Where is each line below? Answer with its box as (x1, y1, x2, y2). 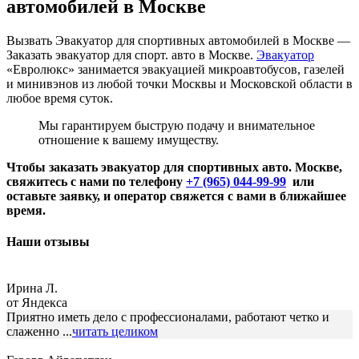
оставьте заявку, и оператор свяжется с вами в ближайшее (6, 189, 346, 204)
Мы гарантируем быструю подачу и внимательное (38, 119, 315, 133)
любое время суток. (6, 91, 113, 106)
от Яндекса (6, 295, 67, 309)
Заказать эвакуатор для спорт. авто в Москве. (6, 48, 256, 63)
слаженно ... (6, 324, 72, 338)
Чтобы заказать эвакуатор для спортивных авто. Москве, (6, 160, 342, 175)
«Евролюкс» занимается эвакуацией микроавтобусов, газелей (6, 63, 345, 77)
